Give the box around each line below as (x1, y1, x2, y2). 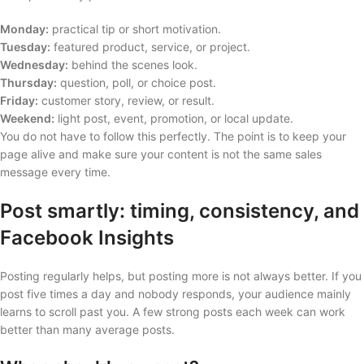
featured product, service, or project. (50, 39, 250, 54)
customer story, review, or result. (38, 93, 214, 107)
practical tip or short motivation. (49, 21, 221, 36)
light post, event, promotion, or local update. (54, 110, 293, 125)
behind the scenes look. (68, 57, 197, 71)
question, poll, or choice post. (57, 75, 216, 89)
